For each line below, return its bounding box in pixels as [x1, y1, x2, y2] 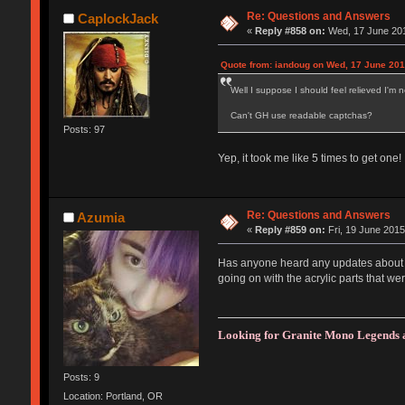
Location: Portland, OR [62, 391, 163, 402]
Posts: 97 [62, 123, 105, 135]
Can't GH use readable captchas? [230, 109, 372, 120]
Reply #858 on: [255, 24, 326, 36]
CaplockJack [78, 10, 159, 26]
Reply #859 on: [255, 223, 326, 235]
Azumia [77, 209, 126, 225]
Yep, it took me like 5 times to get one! [217, 151, 401, 165]
